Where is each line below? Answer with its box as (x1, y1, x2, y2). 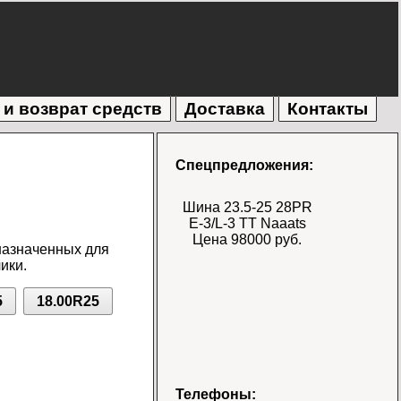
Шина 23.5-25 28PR (182, 200, 312, 216)
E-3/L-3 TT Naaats (188, 216, 306, 232)
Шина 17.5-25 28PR (182, 380, 312, 397)
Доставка (184, 99, 265, 119)
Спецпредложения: (175, 158, 314, 174)
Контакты (287, 99, 368, 119)
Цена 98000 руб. (192, 232, 303, 248)
